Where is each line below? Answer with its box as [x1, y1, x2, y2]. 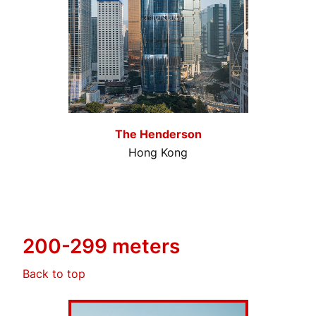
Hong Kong [128, 145, 188, 159]
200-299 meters [23, 234, 180, 259]
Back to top [23, 266, 85, 281]
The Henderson [114, 126, 202, 141]
